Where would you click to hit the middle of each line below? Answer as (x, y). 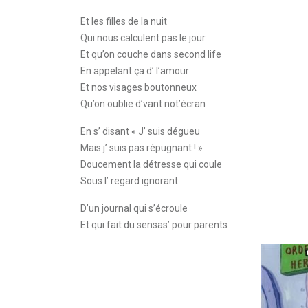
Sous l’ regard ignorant (129, 181)
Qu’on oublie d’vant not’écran (143, 104)
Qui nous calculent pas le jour (143, 38)
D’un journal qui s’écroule (134, 208)
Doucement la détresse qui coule (151, 164)
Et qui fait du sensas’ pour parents (154, 225)
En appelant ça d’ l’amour (135, 71)
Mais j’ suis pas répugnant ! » (142, 148)
